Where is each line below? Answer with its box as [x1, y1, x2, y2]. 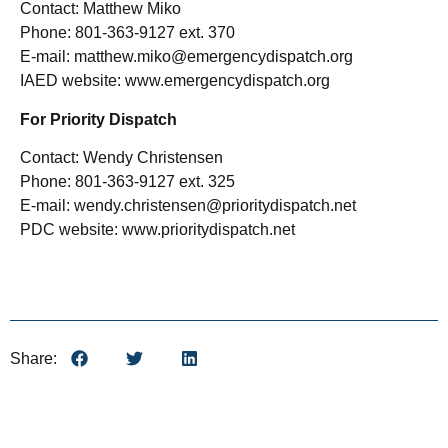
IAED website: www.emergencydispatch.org [20, 72, 330, 90]
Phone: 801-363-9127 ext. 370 [20, 24, 235, 42]
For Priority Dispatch [20, 110, 177, 128]
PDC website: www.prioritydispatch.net [20, 221, 295, 239]
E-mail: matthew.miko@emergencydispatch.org [20, 48, 353, 66]
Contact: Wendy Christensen [20, 149, 223, 167]
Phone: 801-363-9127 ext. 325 [20, 173, 235, 191]
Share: [10, 349, 57, 367]
